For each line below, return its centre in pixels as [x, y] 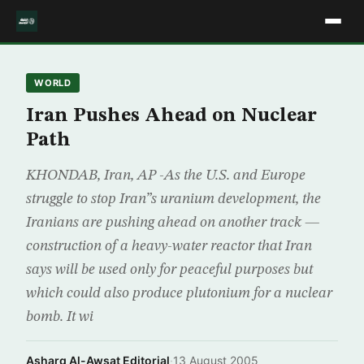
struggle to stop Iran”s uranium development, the [173, 199]
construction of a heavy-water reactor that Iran [169, 246]
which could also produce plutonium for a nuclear [179, 293]
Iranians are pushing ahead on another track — [173, 223]
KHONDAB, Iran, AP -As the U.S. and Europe [166, 175]
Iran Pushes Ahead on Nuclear [171, 116]
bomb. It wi [60, 317]
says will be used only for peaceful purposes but [169, 270]
